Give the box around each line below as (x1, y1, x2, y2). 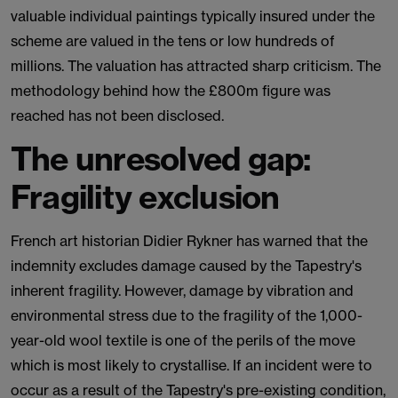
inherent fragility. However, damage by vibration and (11, 282, 354, 299)
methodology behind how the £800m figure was (11, 82, 330, 99)
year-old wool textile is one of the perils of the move (11, 331, 355, 349)
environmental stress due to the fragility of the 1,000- (11, 306, 362, 324)
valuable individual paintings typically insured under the (11, 7, 375, 25)
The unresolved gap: (11, 139, 311, 179)
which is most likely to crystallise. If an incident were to (11, 356, 372, 374)
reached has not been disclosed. (11, 107, 231, 124)
